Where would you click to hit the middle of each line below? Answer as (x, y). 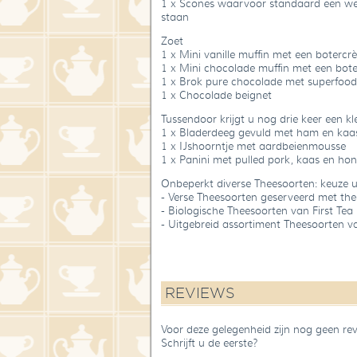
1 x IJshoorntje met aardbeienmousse (253, 147)
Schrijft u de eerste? (210, 343)
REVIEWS (200, 293)
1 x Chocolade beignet (216, 96)
